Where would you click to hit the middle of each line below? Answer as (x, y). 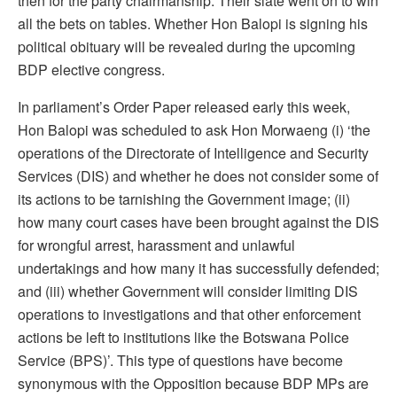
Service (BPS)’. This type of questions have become (180, 360)
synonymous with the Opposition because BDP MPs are (193, 383)
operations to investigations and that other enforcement (189, 314)
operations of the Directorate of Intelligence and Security (193, 152)
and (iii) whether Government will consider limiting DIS (188, 291)
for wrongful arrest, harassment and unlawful (156, 245)
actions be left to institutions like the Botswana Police (183, 337)
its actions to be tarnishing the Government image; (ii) (184, 198)
